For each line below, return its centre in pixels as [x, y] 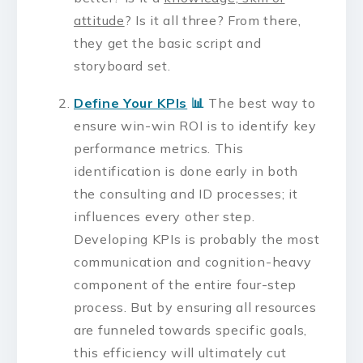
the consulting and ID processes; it [186, 193]
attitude [99, 21]
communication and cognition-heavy [193, 261]
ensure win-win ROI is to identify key [195, 125]
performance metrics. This [159, 148]
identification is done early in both [186, 171]
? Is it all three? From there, [213, 21]
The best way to [260, 102]
